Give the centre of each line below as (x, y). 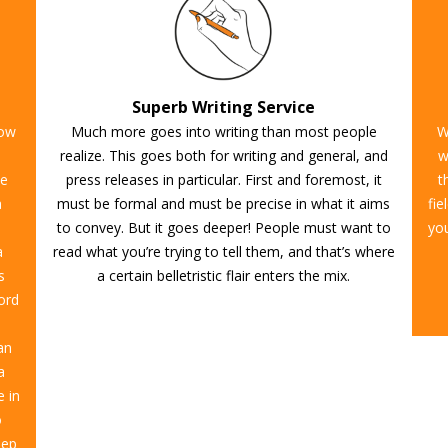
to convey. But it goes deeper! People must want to (223, 227)
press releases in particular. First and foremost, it (223, 179)
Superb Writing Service (224, 107)
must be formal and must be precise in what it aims (224, 203)
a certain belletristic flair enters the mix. (224, 275)
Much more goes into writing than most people (223, 131)
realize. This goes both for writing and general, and (223, 155)
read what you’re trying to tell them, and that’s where (223, 251)
